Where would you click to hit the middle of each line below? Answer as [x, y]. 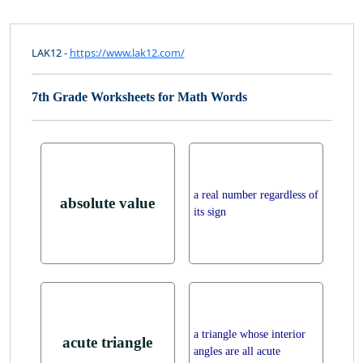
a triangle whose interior [249, 334]
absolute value [107, 203]
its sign [209, 212]
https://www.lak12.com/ [127, 53]
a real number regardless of [256, 195]
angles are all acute [237, 351]
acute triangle [107, 343]
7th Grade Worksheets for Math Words [139, 97]
